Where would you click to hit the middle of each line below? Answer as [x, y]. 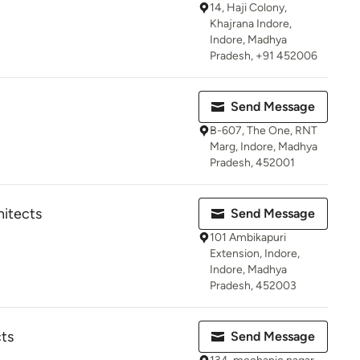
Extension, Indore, [255, 254]
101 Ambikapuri [248, 237]
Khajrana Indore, [251, 24]
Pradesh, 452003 [253, 286]
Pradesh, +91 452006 [264, 56]
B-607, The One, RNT [264, 131]
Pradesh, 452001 [252, 163]
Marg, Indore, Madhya [264, 147]
